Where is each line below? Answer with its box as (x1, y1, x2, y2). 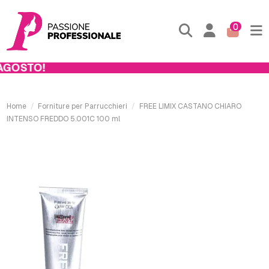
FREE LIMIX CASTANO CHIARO (139, 101, 241, 111)
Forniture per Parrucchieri (38, 101, 128, 111)
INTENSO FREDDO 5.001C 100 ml (7, 113, 121, 124)
